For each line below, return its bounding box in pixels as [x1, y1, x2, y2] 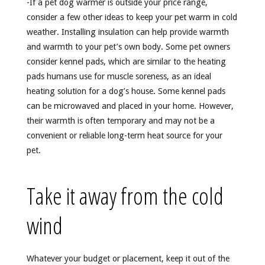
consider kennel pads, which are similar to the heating [26, 57, 226, 67]
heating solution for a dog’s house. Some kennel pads [26, 86, 225, 96]
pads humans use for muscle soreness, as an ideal [26, 72, 211, 82]
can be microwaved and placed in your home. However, [26, 101, 234, 111]
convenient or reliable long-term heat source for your [26, 131, 222, 141]
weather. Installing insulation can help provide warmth [26, 27, 229, 37]
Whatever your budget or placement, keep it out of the [26, 254, 230, 264]
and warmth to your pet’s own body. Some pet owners [26, 42, 230, 52]
